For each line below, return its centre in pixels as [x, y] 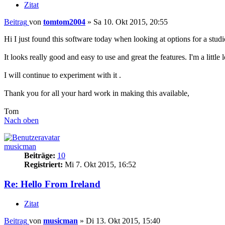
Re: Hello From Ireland [52, 184]
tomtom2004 [64, 22]
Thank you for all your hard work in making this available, [97, 93]
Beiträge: [40, 156]
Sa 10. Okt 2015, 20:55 [131, 22]
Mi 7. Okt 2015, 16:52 [99, 165]
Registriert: [43, 165]
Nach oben [21, 121]
